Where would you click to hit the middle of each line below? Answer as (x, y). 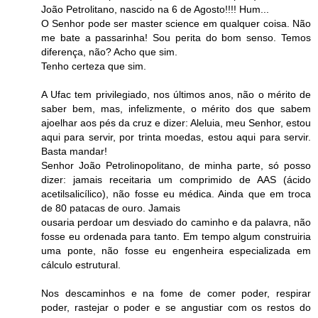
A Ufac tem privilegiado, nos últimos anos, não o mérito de (176, 94)
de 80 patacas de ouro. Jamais (111, 208)
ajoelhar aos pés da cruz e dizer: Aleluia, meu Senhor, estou (176, 122)
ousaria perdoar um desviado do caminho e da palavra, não (176, 222)
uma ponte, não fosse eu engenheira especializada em (176, 250)
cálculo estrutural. (81, 264)
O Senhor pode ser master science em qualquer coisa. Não (176, 23)
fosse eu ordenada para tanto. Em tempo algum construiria (176, 236)
